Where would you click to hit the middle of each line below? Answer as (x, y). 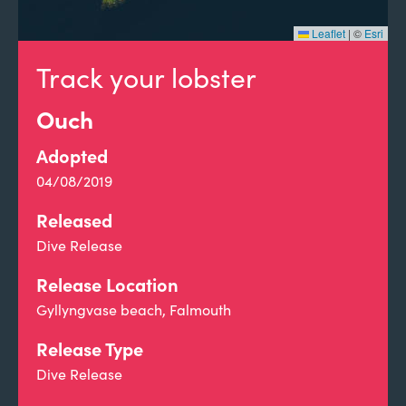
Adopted (72, 155)
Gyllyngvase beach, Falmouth (134, 309)
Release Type (90, 348)
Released (74, 220)
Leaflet (327, 33)
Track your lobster (146, 77)
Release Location (107, 284)
